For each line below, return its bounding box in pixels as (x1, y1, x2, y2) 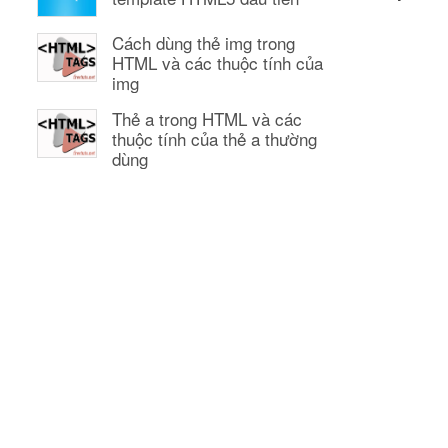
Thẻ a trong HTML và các (112, 106, 302, 132)
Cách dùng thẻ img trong (112, 30, 295, 56)
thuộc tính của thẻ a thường (112, 126, 317, 152)
